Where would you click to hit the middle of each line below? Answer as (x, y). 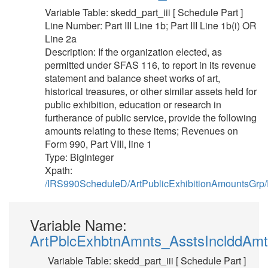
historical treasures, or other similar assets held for (151, 91)
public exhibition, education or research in (133, 104)
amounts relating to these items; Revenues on (141, 131)
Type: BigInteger (79, 157)
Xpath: (59, 170)
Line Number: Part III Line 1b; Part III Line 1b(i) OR (151, 25)
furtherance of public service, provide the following (151, 118)
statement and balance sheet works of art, (133, 78)
